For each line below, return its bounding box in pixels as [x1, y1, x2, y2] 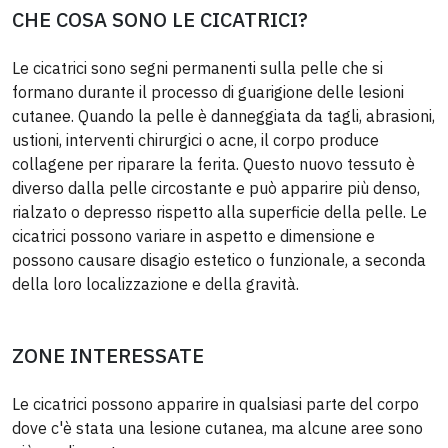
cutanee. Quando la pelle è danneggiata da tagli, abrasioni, [12, 105, 435, 126]
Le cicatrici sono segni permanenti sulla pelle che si [12, 57, 383, 78]
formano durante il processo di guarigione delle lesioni [12, 81, 404, 102]
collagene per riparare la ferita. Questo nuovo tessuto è [12, 153, 415, 174]
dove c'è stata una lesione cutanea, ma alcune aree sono [12, 417, 423, 438]
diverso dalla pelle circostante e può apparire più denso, [12, 177, 420, 198]
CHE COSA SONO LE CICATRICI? [12, 5, 308, 33]
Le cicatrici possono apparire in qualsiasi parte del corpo [12, 393, 419, 414]
